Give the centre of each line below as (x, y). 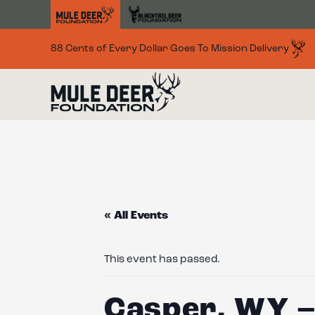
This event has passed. (162, 259)
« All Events (136, 216)
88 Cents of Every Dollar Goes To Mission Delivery (171, 48)
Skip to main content (84, 39)
